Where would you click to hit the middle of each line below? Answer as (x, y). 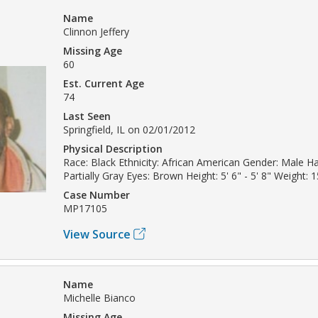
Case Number (97, 194)
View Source (97, 234)
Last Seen (87, 116)
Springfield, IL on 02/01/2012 (129, 129)
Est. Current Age (104, 83)
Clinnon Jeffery (96, 31)
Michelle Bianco (99, 297)
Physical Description (113, 148)
